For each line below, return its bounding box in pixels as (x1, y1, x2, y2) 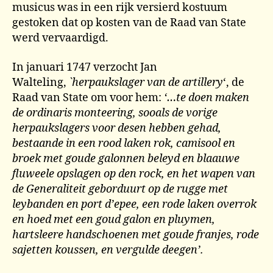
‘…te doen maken (164, 90, 249, 105)
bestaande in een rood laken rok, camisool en (12, 136, 235, 151)
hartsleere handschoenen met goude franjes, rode (12, 227, 259, 242)
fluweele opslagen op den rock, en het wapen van (12, 166, 255, 181)
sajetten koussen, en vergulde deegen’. (12, 243, 204, 257)
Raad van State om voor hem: (12, 90, 164, 105)
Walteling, (12, 75, 69, 90)
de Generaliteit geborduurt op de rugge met (12, 182, 228, 196)
